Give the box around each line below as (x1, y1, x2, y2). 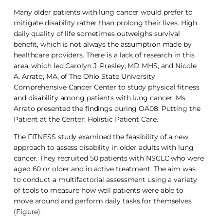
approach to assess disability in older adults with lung (14, 143, 194, 152)
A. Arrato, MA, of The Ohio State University (14, 72, 155, 81)
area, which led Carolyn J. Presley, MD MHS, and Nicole (14, 61, 197, 71)
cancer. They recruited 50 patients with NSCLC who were (14, 154, 204, 163)
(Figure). (14, 207, 44, 217)
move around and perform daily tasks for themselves (14, 197, 192, 206)
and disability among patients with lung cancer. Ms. (14, 93, 187, 103)
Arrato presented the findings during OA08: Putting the (14, 104, 200, 113)
